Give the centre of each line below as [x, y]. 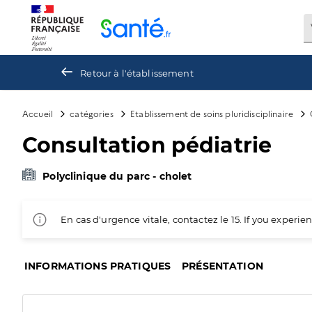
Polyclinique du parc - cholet [117, 176]
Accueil [38, 113]
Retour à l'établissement [137, 73]
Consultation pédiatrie [147, 145]
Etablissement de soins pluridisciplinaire [212, 113]
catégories [92, 113]
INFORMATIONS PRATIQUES [98, 266]
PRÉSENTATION [223, 266]
